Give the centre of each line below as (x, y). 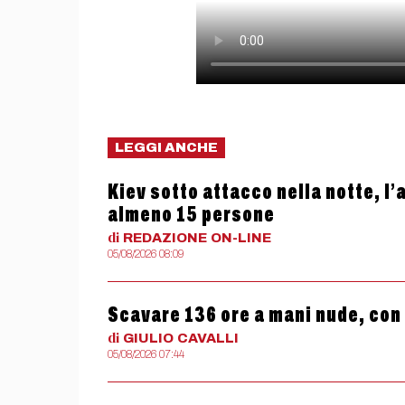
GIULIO (148, 338)
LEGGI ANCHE (166, 147)
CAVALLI (208, 338)
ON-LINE (241, 238)
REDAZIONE (165, 238)
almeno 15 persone (191, 214)
